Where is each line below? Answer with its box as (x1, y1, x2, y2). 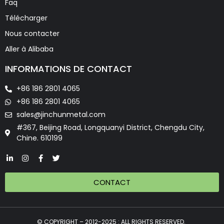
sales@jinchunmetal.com (16, 109, 105, 120)
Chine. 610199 (16, 133, 62, 143)
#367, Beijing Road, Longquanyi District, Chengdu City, (16, 122, 204, 133)
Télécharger (5, 13, 47, 23)
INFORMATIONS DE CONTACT (5, 62, 132, 75)
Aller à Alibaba (5, 44, 53, 54)
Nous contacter (5, 28, 59, 39)
